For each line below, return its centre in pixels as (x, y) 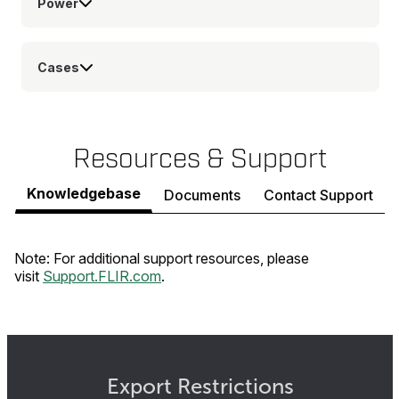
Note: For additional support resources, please (162, 258)
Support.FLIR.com (102, 276)
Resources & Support (200, 159)
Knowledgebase (84, 193)
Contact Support (318, 195)
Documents (202, 195)
